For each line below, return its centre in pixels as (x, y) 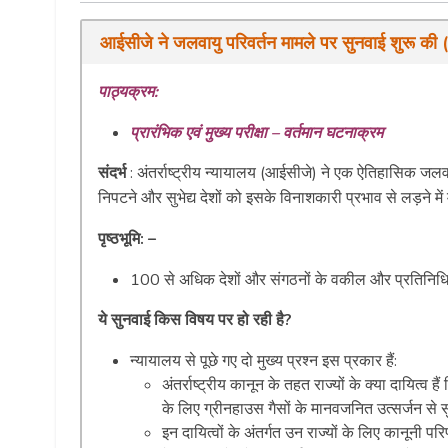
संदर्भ (114, 173)
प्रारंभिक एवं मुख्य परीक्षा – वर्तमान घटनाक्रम (256, 133)
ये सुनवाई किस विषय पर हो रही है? (195, 320)
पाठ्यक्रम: (128, 92)
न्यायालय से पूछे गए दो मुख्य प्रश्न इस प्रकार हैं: (263, 361)
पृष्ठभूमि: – (127, 239)
